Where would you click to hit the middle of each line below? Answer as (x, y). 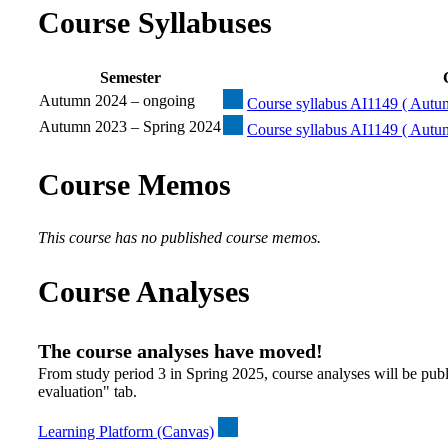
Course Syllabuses (155, 22)
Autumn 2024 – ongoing (117, 100)
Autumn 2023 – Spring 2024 (130, 126)
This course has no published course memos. (179, 238)
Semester (130, 77)
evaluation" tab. (87, 392)
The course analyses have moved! (180, 351)
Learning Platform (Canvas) (126, 432)
